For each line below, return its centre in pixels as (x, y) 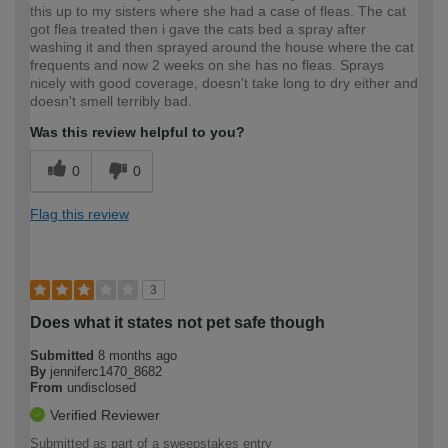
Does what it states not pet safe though (177, 323)
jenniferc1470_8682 (106, 372)
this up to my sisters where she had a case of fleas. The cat (218, 11)
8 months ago (137, 356)
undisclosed (101, 388)
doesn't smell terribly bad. (111, 101)
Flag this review (79, 214)
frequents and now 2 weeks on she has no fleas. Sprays (207, 65)
